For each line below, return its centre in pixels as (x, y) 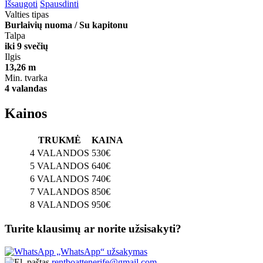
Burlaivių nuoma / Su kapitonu (66, 25)
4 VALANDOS (60, 153)
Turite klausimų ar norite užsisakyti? (93, 229)
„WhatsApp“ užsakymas (101, 252)
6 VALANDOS (60, 178)
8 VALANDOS (60, 204)
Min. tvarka (26, 77)
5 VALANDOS (60, 166)
